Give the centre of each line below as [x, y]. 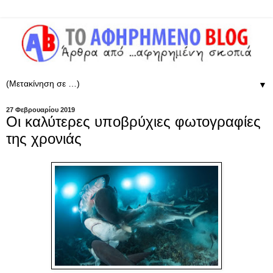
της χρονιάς [44, 138]
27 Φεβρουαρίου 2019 [41, 109]
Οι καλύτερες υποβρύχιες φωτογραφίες [133, 121]
